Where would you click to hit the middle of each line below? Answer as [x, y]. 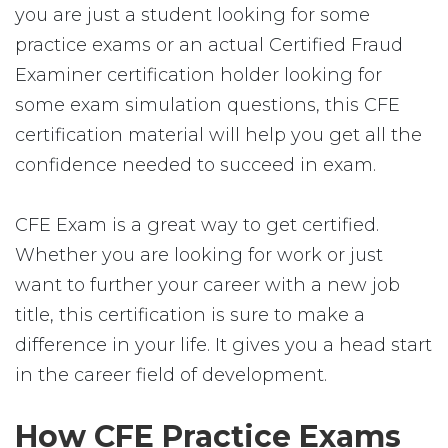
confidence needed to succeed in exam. [195, 165]
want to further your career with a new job [207, 285]
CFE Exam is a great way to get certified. [197, 225]
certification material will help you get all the [218, 135]
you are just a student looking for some [192, 15]
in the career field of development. [171, 375]
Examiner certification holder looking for [198, 75]
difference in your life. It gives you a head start [223, 345]
